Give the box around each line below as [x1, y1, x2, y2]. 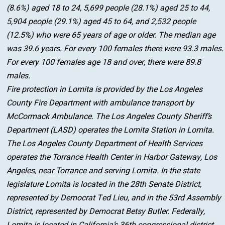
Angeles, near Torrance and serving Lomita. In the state [7, 165, 200, 177]
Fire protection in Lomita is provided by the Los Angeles [7, 83, 203, 96]
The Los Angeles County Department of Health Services [7, 138, 203, 150]
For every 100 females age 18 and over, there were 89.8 [7, 56, 201, 69]
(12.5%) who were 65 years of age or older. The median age [7, 29, 216, 42]
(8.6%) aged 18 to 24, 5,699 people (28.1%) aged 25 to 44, [7, 2, 210, 15]
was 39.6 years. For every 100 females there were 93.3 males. [7, 43, 224, 55]
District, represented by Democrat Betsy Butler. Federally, [7, 205, 205, 218]
